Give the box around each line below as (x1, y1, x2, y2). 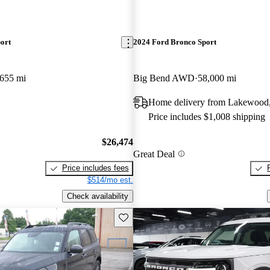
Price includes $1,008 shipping (148, 111, 265, 122)
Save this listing (118, 212, 174, 221)
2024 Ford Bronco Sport (133, 37, 216, 47)
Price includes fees (61, 163, 129, 173)
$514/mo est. (87, 175, 133, 185)
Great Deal (133, 148, 175, 159)
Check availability (66, 191, 128, 201)
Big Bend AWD (133, 72, 195, 83)
